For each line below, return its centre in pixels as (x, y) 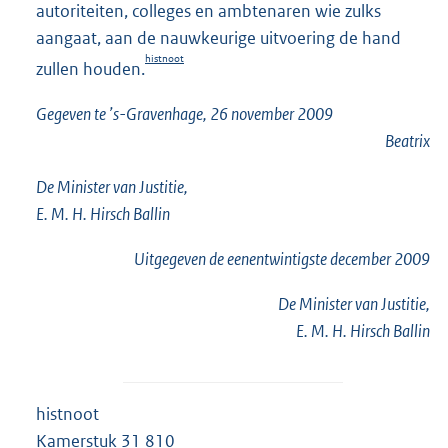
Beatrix (407, 141)
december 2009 (378, 258)
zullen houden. (90, 69)
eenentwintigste (277, 258)
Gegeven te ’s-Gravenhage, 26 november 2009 (184, 114)
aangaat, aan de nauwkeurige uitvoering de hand (218, 38)
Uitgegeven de (180, 258)
